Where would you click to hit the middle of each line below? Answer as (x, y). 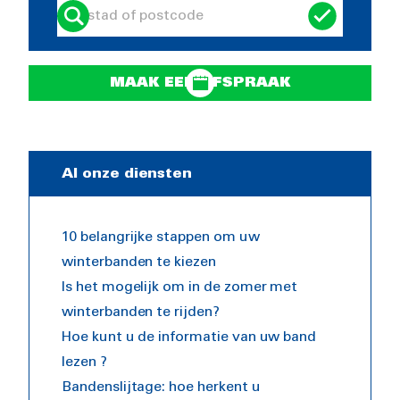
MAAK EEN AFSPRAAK (200, 83)
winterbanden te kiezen (139, 262)
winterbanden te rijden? (141, 312)
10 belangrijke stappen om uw (161, 237)
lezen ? (84, 362)
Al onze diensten (127, 174)
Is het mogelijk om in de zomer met (180, 287)
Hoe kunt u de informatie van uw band (189, 337)
